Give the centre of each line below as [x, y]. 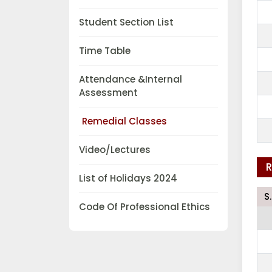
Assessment [108, 93]
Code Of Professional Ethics [144, 207]
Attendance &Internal [131, 80]
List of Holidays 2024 [128, 178]
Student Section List [126, 22]
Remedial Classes [124, 121]
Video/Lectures [115, 150]
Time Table [105, 51]
